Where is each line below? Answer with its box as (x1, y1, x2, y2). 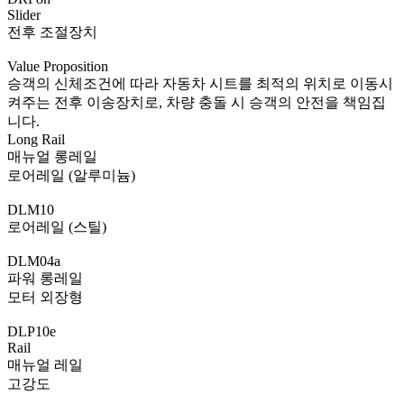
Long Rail (7, 131, 65, 147)
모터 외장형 (7, 289, 83, 305)
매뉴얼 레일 (7, 356, 83, 372)
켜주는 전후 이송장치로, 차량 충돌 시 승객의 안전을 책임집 (7, 94, 386, 110)
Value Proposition (7, 58, 108, 74)
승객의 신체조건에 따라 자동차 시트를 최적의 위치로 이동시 (7, 75, 393, 91)
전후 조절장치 (7, 23, 97, 40)
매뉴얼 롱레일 (7, 148, 97, 164)
